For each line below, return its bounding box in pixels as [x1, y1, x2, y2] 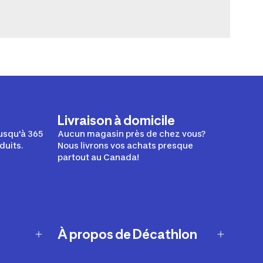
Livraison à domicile [57, 112, 175, 128]
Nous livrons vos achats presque [57, 140, 193, 150]
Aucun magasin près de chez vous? [57, 128, 205, 139]
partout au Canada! [57, 151, 139, 162]
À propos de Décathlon [67, 226, 197, 242]
